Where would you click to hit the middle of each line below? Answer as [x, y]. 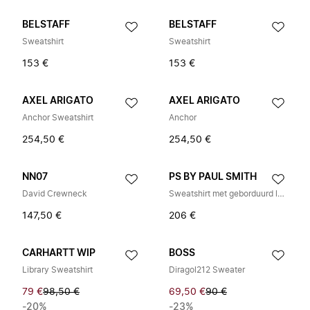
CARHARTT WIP [59, 253]
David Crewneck [55, 194]
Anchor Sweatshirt [58, 118]
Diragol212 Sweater [207, 270]
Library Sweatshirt [57, 270]
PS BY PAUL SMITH [213, 177]
